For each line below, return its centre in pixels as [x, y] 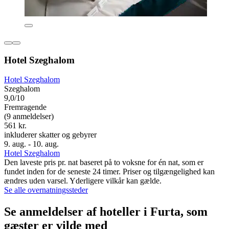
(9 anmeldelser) [29, 117]
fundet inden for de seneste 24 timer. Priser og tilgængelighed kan [109, 172]
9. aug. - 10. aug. [31, 144]
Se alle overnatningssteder [46, 190]
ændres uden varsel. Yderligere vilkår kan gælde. [83, 181]
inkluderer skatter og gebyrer [50, 135]
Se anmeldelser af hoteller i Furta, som [106, 212]
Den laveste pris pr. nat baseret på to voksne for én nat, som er [104, 163]
